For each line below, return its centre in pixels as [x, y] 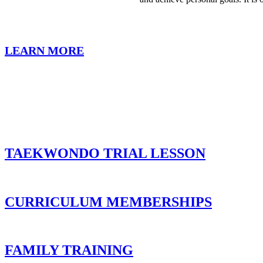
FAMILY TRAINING [69, 250]
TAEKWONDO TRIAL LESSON [105, 153]
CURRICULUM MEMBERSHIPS [108, 202]
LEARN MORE [44, 50]
